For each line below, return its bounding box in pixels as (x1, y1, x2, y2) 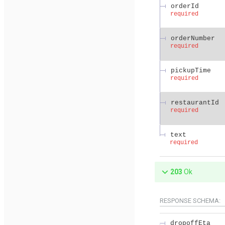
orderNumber (171, 34, 215, 42)
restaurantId (171, 98, 219, 106)
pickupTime (171, 66, 211, 74)
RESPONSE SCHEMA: (160, 196, 222, 204)
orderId (171, 2, 199, 10)
